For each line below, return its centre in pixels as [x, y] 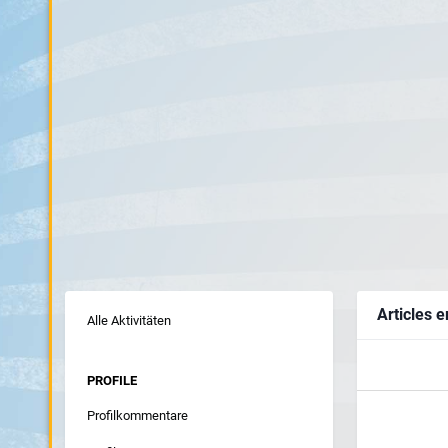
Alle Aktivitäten [128, 320]
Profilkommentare [137, 415]
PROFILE [111, 380]
